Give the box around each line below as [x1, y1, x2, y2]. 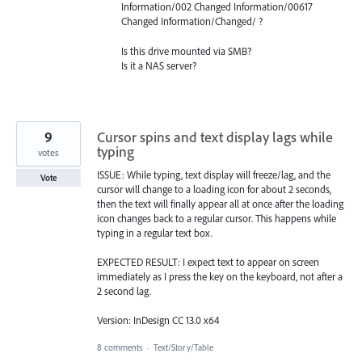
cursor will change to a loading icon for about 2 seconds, [97, 182, 331, 196]
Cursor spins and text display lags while [97, 127, 333, 146]
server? [164, 58, 196, 72]
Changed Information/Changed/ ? [121, 15, 263, 28]
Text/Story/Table [154, 342, 213, 354]
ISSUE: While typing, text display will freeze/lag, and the [97, 167, 330, 181]
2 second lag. [97, 284, 151, 297]
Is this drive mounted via [121, 44, 228, 57]
